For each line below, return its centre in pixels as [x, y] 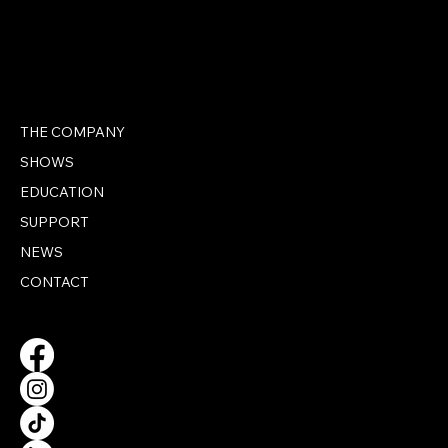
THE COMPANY [72, 132]
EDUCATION [62, 192]
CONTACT [54, 282]
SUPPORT [54, 222]
